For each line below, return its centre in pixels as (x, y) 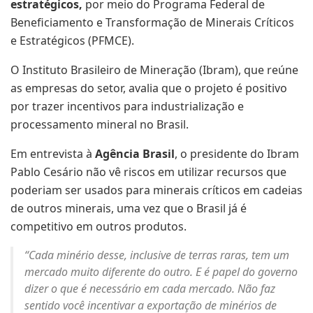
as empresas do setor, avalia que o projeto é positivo (149, 88)
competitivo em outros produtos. (99, 227)
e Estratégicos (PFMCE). (72, 41)
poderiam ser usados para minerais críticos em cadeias (156, 190)
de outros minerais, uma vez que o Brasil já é (129, 209)
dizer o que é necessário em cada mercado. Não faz (150, 289)
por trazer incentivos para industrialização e (127, 107)
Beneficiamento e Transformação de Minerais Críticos (152, 23)
